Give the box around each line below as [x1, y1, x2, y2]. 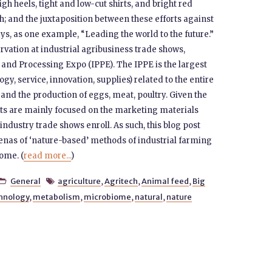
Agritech [104, 176, 138, 186]
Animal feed [141, 176, 189, 186]
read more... [23, 151, 71, 161]
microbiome [83, 192, 131, 202]
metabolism [32, 192, 80, 202]
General [10, 176, 41, 186]
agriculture [58, 176, 101, 186]
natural [134, 192, 163, 202]
